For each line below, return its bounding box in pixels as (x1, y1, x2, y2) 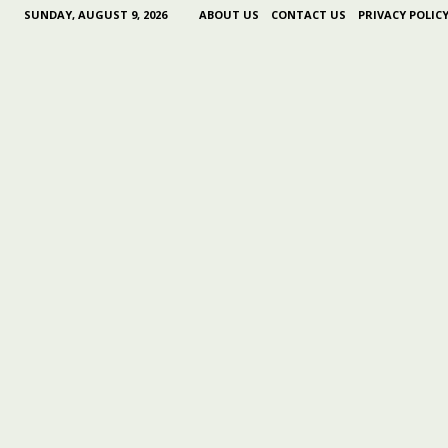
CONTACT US (270, 7, 346, 22)
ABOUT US (198, 7, 259, 22)
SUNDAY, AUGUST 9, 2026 (23, 7, 167, 22)
